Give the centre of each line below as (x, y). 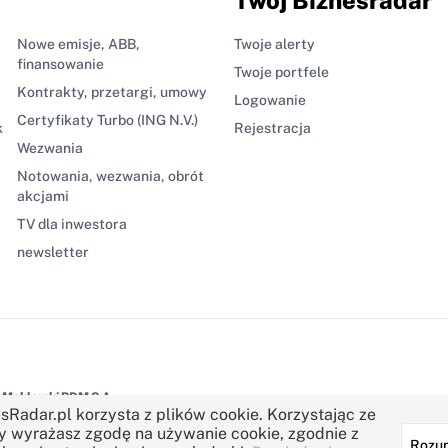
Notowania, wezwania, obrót (110, 175)
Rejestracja (272, 127)
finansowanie (60, 63)
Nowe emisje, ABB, (78, 43)
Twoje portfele (281, 71)
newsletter (52, 251)
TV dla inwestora (71, 223)
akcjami (42, 195)
